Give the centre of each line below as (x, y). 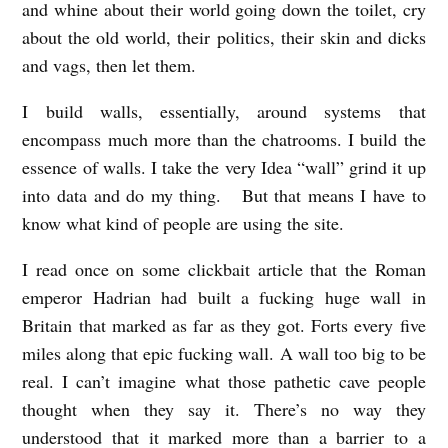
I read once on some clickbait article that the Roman (224, 268)
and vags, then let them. (109, 64)
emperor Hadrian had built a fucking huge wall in (224, 296)
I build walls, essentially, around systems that (224, 110)
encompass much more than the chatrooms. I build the (224, 138)
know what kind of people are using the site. (186, 222)
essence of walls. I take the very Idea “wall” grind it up (224, 166)
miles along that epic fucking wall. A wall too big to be (224, 352)
